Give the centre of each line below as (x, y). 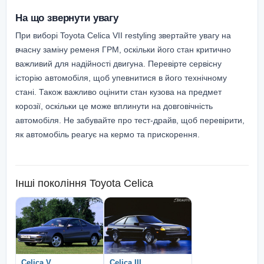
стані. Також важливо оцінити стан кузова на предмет (118, 92)
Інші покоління (51, 183)
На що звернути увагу (67, 17)
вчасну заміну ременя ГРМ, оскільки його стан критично (123, 49)
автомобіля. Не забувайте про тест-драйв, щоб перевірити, (130, 120)
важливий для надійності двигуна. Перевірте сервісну (118, 63)
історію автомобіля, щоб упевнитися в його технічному (121, 77)
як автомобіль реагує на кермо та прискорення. (108, 134)
